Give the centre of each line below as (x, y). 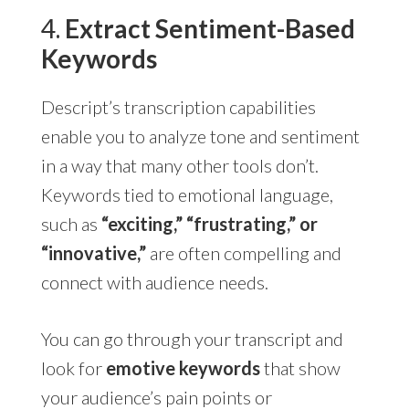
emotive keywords (183, 367)
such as (71, 223)
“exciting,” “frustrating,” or (209, 223)
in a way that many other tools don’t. (179, 165)
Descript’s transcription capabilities (178, 106)
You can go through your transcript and (192, 338)
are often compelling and (243, 252)
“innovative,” (93, 252)
